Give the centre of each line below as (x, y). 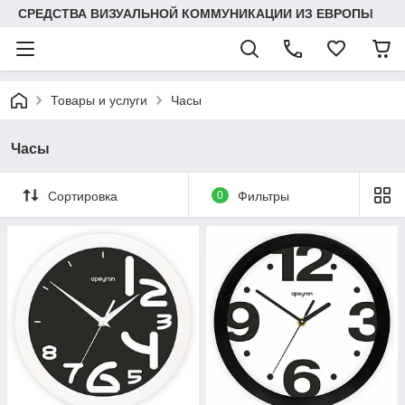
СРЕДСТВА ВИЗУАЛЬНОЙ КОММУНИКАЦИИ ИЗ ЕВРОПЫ (196, 14)
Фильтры (263, 196)
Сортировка (83, 196)
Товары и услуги (99, 100)
